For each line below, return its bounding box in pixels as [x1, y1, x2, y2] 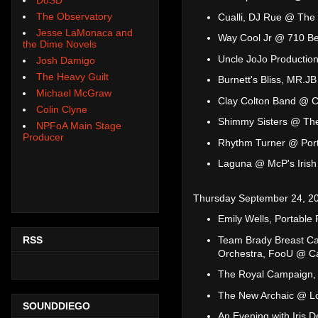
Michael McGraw [36, 87, 111, 99]
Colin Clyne [36, 103, 87, 115]
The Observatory [36, 10, 112, 22]
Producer [23, 131, 64, 143]
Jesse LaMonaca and [36, 26, 133, 38]
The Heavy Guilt [36, 70, 109, 82]
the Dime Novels [23, 38, 97, 50]
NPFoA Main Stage [36, 119, 121, 131]
